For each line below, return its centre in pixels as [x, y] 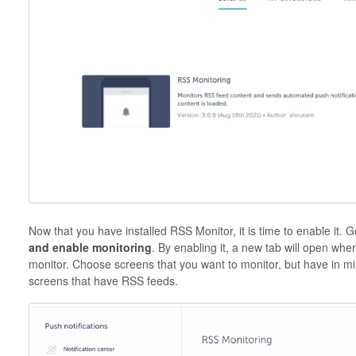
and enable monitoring [90, 248]
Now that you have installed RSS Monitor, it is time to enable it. [187, 231]
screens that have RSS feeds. [103, 281]
